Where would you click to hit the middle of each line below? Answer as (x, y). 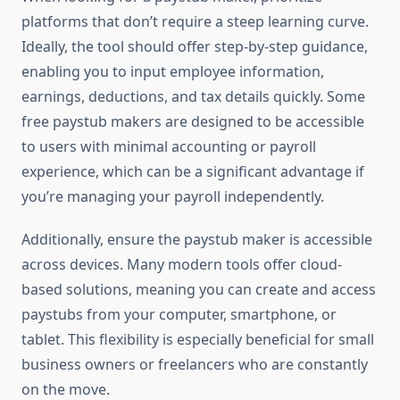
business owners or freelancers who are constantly (195, 365)
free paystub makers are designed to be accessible (193, 122)
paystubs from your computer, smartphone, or (179, 315)
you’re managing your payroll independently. (173, 197)
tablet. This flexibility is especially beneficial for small (198, 340)
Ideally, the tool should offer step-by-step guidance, (195, 47)
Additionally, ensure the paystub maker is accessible (197, 240)
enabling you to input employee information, (173, 72)
